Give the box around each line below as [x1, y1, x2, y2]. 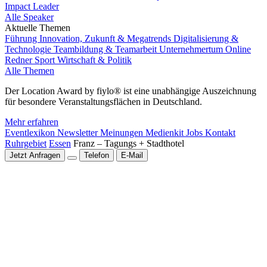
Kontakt [205, 128, 235, 138]
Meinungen [100, 128, 145, 138]
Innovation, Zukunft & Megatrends [39, 33, 173, 44]
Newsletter [57, 128, 100, 138]
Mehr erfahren [5, 117, 58, 127]
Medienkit [145, 128, 186, 138]
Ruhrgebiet [5, 138, 46, 148]
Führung [5, 33, 39, 44]
